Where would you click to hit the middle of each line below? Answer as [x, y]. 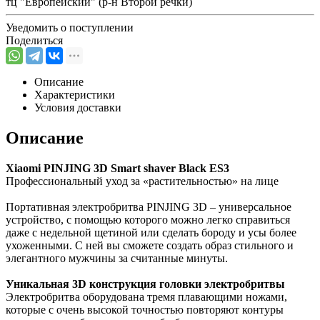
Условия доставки [78, 107]
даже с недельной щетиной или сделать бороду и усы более [151, 232]
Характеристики [75, 94]
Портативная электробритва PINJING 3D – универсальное [149, 206]
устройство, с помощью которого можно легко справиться [148, 219]
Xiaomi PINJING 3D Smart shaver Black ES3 [117, 168]
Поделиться [34, 40]
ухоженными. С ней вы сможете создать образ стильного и [150, 245]
